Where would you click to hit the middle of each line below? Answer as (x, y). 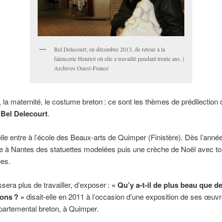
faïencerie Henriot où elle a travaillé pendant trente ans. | (119, 58)
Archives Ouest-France (81, 68)
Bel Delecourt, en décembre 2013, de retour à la (109, 49)
